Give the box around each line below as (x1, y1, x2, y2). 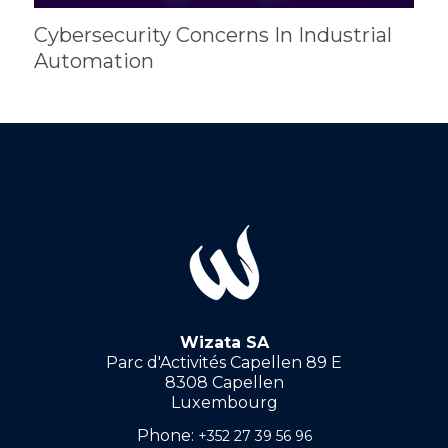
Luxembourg (170, 392, 278, 412)
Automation (34, 48, 154, 73)
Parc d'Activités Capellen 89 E (106, 352, 342, 372)
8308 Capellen (164, 372, 284, 392)
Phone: (136, 425, 198, 445)
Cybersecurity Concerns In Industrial (34, 22, 392, 47)
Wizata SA (179, 332, 269, 352)
